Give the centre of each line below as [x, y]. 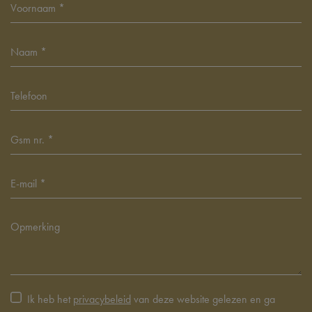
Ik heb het [50, 299]
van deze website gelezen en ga [203, 299]
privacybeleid [102, 299]
